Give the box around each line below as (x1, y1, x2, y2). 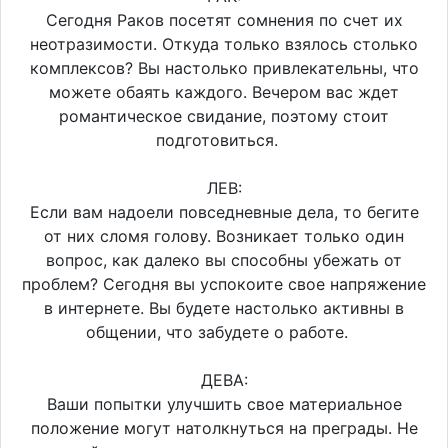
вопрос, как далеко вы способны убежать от (46, 249, 402, 270)
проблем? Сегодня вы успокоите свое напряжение (22, 273, 426, 294)
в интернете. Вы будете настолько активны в (44, 297, 404, 318)
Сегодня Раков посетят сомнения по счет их (45, 9, 403, 30)
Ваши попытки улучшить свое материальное (46, 393, 402, 414)
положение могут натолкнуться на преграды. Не (30, 417, 418, 438)
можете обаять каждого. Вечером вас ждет (49, 81, 399, 102)
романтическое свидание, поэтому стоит (59, 105, 389, 126)
